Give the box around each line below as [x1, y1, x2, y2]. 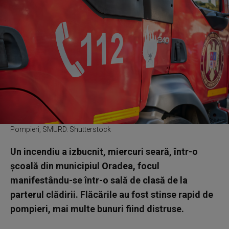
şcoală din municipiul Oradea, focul [10, 160, 159, 171]
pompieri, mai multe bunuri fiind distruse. [10, 203, 184, 214]
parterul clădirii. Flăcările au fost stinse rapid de [10, 189, 213, 200]
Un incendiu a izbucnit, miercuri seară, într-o [10, 146, 198, 157]
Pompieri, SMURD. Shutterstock [10, 125, 111, 133]
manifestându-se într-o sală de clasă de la [10, 174, 188, 186]
